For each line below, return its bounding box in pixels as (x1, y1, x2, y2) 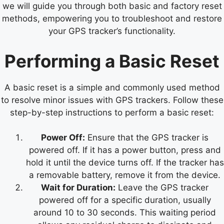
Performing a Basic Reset (4, 50, 219, 71)
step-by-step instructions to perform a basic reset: (10, 107, 214, 117)
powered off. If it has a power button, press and (28, 145, 221, 155)
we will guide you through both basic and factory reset (2, 1, 222, 11)
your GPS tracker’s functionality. (48, 26, 175, 36)
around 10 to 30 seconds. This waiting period (33, 207, 216, 218)
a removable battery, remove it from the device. (29, 170, 220, 180)
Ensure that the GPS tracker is (85, 132, 208, 143)
